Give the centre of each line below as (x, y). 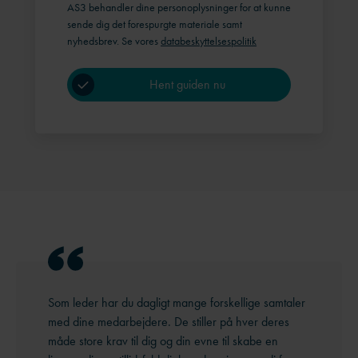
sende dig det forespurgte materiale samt (155, 24)
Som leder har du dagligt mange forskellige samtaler (177, 302)
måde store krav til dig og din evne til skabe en (163, 340)
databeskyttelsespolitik (209, 41)
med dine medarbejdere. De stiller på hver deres (169, 321)
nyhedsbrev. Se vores (114, 41)
